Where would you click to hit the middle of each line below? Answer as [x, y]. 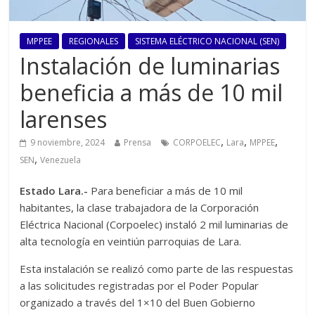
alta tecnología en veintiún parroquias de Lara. [131, 242]
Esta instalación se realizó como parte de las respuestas [157, 269]
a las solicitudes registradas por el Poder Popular [140, 286]
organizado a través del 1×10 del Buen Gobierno [138, 303]
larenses [64, 120]
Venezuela [61, 160]
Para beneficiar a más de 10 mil [166, 191]
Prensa [138, 143]
